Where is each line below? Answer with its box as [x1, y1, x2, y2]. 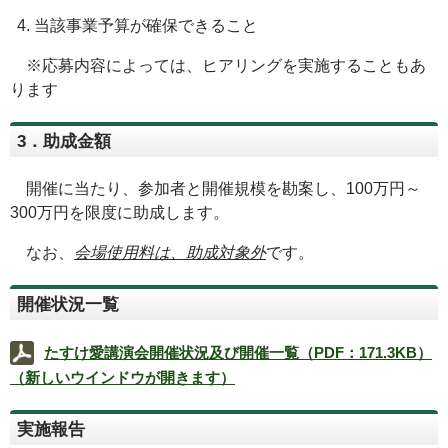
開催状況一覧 [17, 295, 119, 314]
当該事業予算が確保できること [34, 17, 258, 34]
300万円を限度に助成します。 [10, 204, 229, 221]
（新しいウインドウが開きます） [10, 368, 235, 386]
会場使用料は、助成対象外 [74, 244, 266, 261]
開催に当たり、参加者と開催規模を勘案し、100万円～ [10, 180, 421, 197]
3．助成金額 [17, 132, 111, 151]
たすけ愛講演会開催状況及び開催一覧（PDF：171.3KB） [44, 343, 432, 361]
